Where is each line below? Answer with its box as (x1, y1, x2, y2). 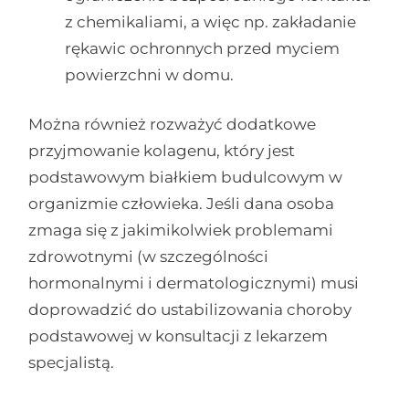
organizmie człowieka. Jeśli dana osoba (28, 194, 335, 214)
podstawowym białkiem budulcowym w (28, 168, 343, 187)
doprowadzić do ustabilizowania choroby (28, 300, 352, 320)
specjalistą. (28, 353, 115, 372)
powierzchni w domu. (65, 65, 235, 84)
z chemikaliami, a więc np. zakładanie (65, 12, 357, 31)
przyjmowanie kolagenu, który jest (28, 142, 296, 161)
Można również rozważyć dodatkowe (28, 115, 317, 134)
